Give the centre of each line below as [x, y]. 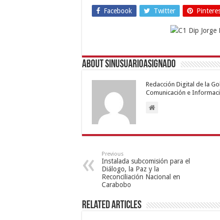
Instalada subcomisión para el [146, 161]
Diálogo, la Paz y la [130, 169]
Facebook [118, 11]
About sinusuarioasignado [129, 64]
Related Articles [112, 205]
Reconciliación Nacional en [141, 177]
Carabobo [116, 184]
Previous [113, 154]
